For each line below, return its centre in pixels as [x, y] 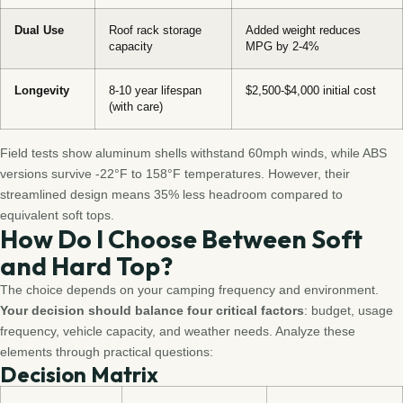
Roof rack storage [155, 30]
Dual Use [39, 30]
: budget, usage [349, 310]
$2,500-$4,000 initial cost [311, 90]
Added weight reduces [303, 30]
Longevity [42, 90]
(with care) [136, 107]
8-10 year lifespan [155, 90]
